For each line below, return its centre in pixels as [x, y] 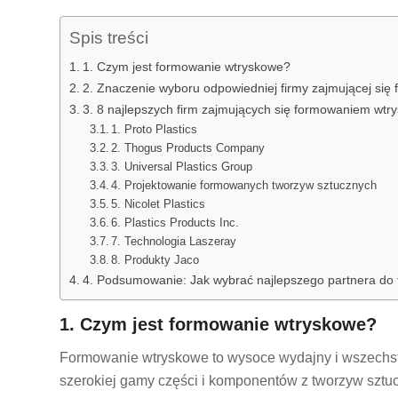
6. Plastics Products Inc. [175, 223]
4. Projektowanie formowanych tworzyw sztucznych [244, 186]
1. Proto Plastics [155, 130]
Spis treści [109, 38]
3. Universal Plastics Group [182, 167]
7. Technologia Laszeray [174, 242]
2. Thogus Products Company [188, 148]
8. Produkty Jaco [155, 260]
